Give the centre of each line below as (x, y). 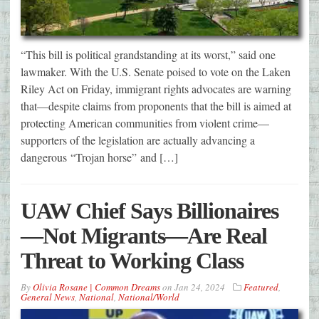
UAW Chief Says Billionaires (150, 210)
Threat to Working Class (132, 260)
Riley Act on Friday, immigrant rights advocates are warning (156, 88)
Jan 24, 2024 (200, 287)
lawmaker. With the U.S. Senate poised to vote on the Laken (156, 71)
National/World (149, 297)
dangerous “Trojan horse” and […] (99, 157)
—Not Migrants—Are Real (144, 235)
